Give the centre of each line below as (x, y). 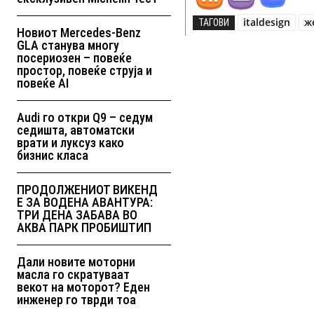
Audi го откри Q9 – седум (85, 118)
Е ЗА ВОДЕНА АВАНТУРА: (85, 203)
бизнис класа (53, 156)
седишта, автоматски (76, 130)
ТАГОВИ (214, 23)
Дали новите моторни (76, 262)
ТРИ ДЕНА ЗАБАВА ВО (77, 215)
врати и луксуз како (70, 143)
